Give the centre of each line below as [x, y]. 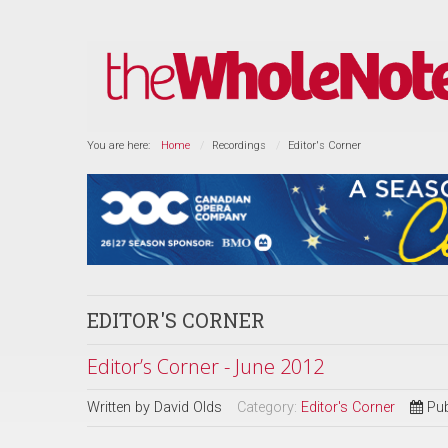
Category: [269, 407]
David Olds [188, 407]
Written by [120, 407]
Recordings [239, 145]
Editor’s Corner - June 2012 [205, 366]
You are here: [121, 145]
